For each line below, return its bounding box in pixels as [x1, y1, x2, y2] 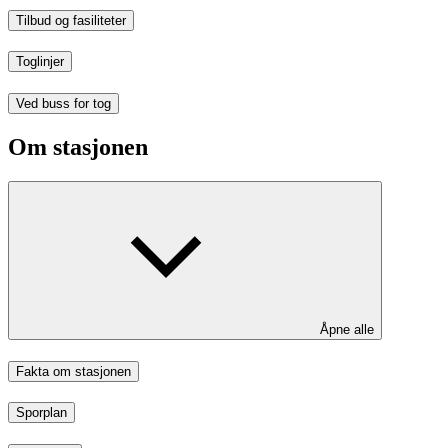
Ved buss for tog [16, 95, 111, 111]
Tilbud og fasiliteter [16, 12, 126, 28]
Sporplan [16, 405, 67, 421]
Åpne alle [320, 321, 374, 337]
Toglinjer [16, 54, 64, 70]
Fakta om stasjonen [16, 363, 131, 379]
